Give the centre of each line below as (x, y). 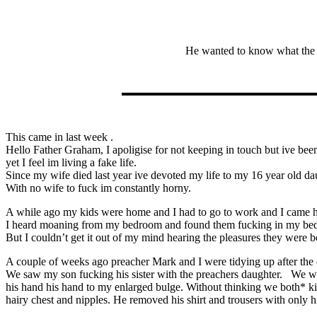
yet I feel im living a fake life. (71, 162)
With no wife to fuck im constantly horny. (98, 188)
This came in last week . (59, 137)
